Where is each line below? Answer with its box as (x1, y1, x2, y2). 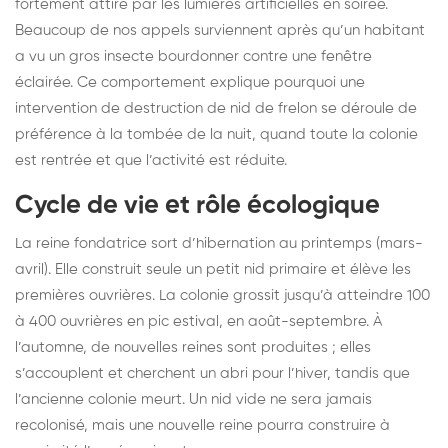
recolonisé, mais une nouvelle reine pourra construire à (15, 417, 390, 433)
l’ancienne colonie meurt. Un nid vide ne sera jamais (15, 391, 372, 407)
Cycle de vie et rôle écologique (15, 192, 380, 219)
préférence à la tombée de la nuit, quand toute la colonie (15, 126, 418, 142)
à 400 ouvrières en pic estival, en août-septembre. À (15, 313, 382, 329)
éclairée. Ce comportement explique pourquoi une (15, 74, 365, 90)
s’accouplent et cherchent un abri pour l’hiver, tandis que (15, 365, 410, 381)
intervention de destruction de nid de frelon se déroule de (15, 100, 417, 116)
